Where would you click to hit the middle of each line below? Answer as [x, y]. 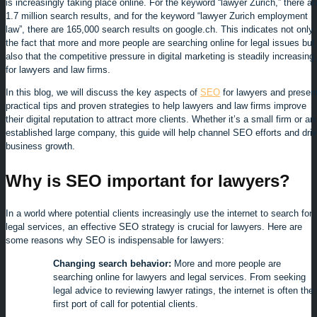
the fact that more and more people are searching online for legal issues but [160, 42]
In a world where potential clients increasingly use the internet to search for [159, 213]
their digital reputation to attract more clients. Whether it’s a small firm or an [160, 119]
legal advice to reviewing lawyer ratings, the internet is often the [183, 290]
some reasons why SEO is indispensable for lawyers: [115, 240]
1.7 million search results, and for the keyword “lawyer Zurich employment [157, 16]
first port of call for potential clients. [126, 304]
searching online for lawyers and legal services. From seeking [179, 277]
